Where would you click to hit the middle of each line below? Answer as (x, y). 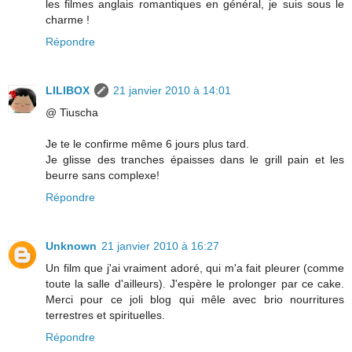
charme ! (68, 19)
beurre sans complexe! (103, 175)
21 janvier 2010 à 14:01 (172, 90)
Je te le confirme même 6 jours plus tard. (147, 143)
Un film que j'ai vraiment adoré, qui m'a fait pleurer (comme (195, 268)
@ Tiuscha (72, 112)
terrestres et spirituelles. (105, 315)
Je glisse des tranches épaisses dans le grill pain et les (195, 159)
